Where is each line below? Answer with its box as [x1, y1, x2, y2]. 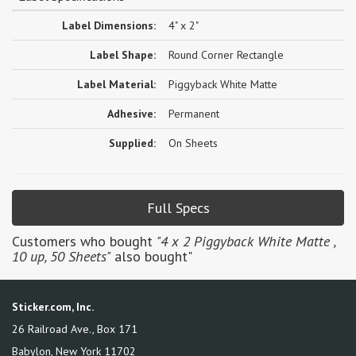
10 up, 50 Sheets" [12, 247, 110, 266]
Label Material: [77, 77, 156, 92]
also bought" [110, 247, 192, 266]
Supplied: [109, 136, 156, 151]
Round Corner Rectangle [168, 48, 284, 63]
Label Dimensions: [62, 18, 156, 33]
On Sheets [168, 136, 218, 151]
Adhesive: [107, 106, 156, 122]
